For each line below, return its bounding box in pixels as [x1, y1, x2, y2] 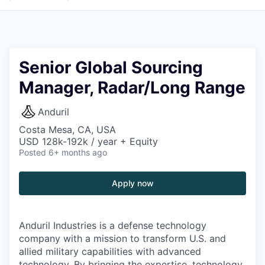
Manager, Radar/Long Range [19, 77, 245, 98]
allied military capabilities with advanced [19, 245, 201, 257]
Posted [19, 147, 46, 157]
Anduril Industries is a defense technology [19, 219, 206, 231]
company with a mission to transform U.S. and [19, 232, 226, 244]
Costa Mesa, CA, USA [19, 124, 116, 135]
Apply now [111, 178, 154, 188]
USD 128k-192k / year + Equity [19, 135, 158, 147]
